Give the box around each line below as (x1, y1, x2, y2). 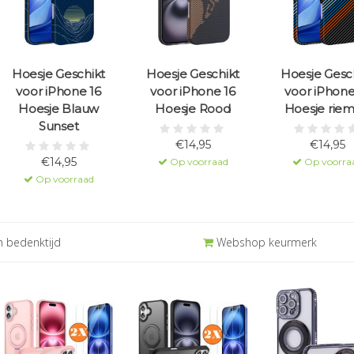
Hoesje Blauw (18, 101, 99, 117)
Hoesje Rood (155, 101, 231, 117)
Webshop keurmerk (213, 235, 317, 250)
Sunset (38, 119, 79, 134)
